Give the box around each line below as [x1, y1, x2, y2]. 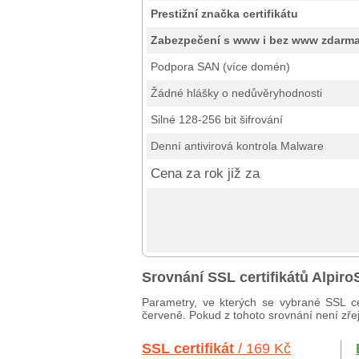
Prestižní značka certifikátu [151, 7, 298, 20]
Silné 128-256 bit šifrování [151, 113, 283, 126]
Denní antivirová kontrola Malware [151, 139, 324, 152]
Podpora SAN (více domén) [151, 60, 290, 73]
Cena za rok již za [151, 166, 260, 181]
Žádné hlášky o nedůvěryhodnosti [151, 87, 322, 99]
